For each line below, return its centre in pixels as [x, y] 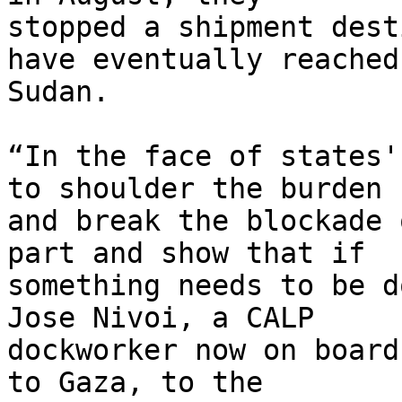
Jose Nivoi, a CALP [169, 318]
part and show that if [195, 253]
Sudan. [58, 92]
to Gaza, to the [144, 383]
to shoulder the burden [203, 189]
